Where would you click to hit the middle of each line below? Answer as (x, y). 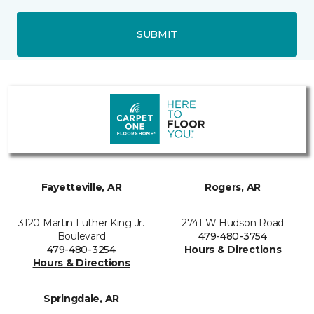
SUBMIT (157, 34)
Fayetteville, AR (81, 187)
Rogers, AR (233, 187)
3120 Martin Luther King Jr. (81, 223)
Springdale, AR (81, 299)
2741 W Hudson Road (233, 223)
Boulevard (81, 237)
